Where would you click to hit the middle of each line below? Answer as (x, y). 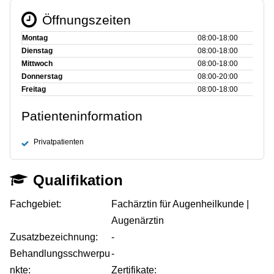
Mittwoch (37, 63)
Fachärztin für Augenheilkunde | (180, 204)
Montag (35, 38)
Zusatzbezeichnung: (54, 237)
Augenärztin (138, 220)
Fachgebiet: (35, 204)
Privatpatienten (59, 142)
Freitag (34, 89)
